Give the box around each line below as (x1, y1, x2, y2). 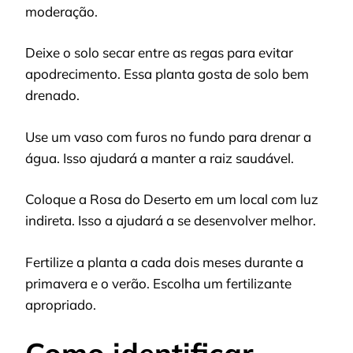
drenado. (25, 87, 80, 104)
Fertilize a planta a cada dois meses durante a (25, 253, 303, 270)
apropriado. (25, 295, 96, 313)
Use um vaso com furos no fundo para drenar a (25, 128, 311, 145)
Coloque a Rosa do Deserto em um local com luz (25, 191, 318, 208)
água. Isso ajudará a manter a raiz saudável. (25, 149, 294, 166)
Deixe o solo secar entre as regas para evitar (25, 44, 293, 61)
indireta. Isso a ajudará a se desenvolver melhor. (25, 212, 316, 229)
